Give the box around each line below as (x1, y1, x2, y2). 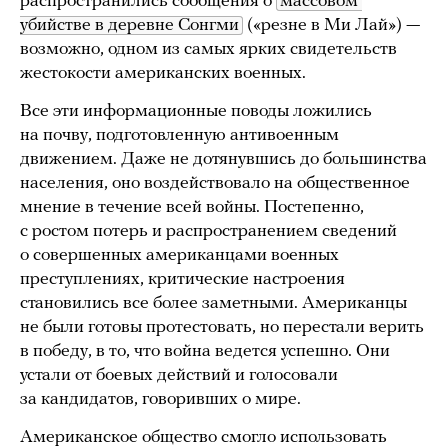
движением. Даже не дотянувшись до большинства (20, 149, 427, 169)
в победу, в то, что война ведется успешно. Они (20, 341, 390, 361)
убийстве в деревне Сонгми (20, 15, 239, 35)
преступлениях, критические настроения (20, 269, 345, 289)
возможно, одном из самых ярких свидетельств (20, 39, 397, 59)
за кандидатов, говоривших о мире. (20, 389, 301, 409)
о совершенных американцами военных (20, 245, 339, 265)
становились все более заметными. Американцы (20, 293, 407, 313)
